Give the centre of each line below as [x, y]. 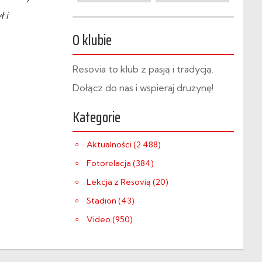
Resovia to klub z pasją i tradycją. [143, 69]
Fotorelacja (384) [120, 163]
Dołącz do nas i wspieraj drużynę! [143, 88]
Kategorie [96, 118]
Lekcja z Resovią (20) [127, 182]
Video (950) [110, 219]
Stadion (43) [111, 201]
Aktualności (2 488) [124, 144]
